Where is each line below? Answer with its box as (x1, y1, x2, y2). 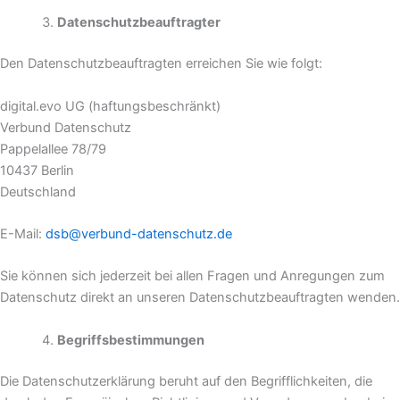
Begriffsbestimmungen (56, 331, 204, 348)
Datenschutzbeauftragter (56, 14, 221, 31)
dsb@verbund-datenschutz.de (46, 226, 232, 243)
